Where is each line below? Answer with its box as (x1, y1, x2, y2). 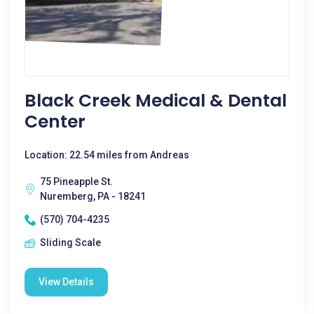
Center (25, 109, 86, 134)
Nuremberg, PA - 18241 (40, 191, 146, 202)
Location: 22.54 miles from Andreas (25, 149, 189, 161)
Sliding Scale (40, 237, 101, 248)
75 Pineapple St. (40, 176, 113, 187)
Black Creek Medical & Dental (25, 88, 287, 113)
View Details (39, 276, 94, 287)
